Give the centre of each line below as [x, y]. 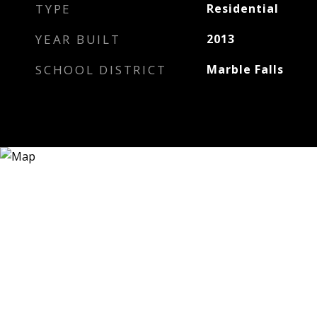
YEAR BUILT [78, 39]
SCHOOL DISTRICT [101, 70]
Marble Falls [245, 69]
